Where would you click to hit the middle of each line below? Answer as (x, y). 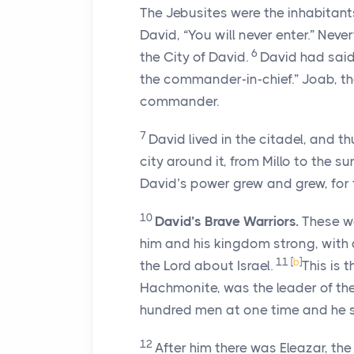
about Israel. (232, 265)
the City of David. (194, 57)
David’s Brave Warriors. (227, 221)
